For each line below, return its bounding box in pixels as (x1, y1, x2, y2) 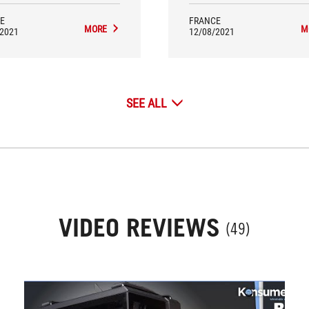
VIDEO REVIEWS (59, 212, 220, 243)
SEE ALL (126, 96, 167, 110)
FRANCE (189, 15, 221, 26)
